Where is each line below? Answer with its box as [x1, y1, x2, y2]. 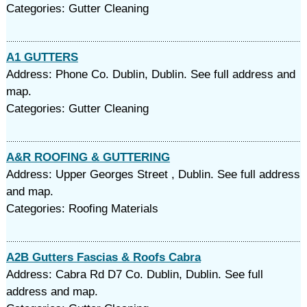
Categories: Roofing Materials [5, 202, 158, 215]
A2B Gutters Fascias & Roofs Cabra [5, 251, 201, 264]
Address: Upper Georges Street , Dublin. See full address [5, 168, 300, 181]
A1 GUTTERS [5, 51, 78, 64]
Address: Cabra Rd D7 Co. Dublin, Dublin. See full [5, 268, 263, 281]
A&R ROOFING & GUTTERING [5, 151, 170, 164]
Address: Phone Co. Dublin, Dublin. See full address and [5, 68, 295, 81]
